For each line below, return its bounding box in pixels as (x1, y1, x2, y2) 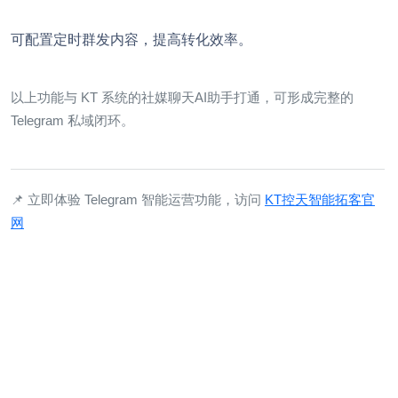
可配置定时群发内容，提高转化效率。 (11, 29, 252, 48)
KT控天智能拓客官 (265, 191, 375, 207)
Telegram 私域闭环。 (11, 112, 134, 128)
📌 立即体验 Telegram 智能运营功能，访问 (11, 191, 265, 207)
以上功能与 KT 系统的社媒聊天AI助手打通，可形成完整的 (11, 89, 354, 105)
